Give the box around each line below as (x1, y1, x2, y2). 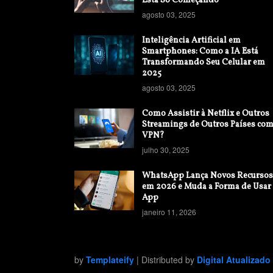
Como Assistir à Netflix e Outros (142, 108, 269, 119)
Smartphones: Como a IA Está (142, 46, 258, 57)
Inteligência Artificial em (142, 35, 241, 46)
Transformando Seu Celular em (142, 57, 265, 68)
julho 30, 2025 (142, 144, 190, 155)
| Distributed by (134, 253, 197, 266)
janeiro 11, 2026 (142, 207, 196, 217)
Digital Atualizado (197, 253, 271, 266)
